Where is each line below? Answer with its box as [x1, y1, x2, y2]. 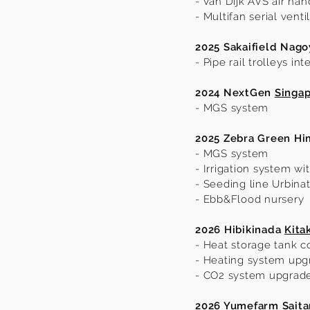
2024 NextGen [195, 86, 275, 99]
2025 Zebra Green [195, 132, 294, 145]
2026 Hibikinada [195, 224, 284, 236]
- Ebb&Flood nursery [195, 193, 304, 206]
